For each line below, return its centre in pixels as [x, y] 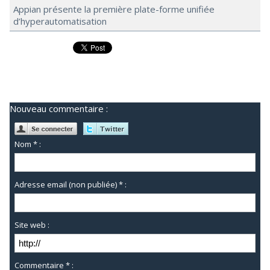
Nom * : [28, 144]
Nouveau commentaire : [59, 108]
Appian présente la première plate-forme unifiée [114, 9]
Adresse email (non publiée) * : [71, 185]
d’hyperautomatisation [60, 21]
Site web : [32, 225]
